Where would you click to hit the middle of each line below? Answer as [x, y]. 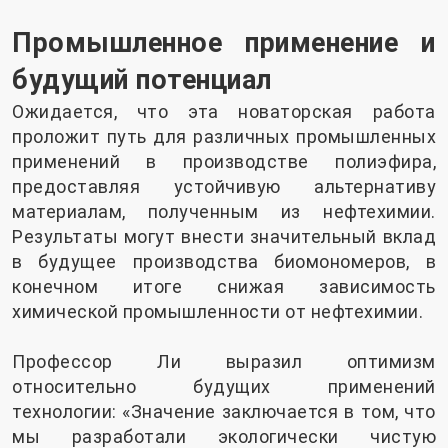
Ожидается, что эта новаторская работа [224, 111]
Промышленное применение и [224, 42]
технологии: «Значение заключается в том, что [224, 411]
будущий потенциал [142, 79]
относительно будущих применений [224, 386]
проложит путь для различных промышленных [224, 136]
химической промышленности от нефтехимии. [217, 311]
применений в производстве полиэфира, [224, 161]
